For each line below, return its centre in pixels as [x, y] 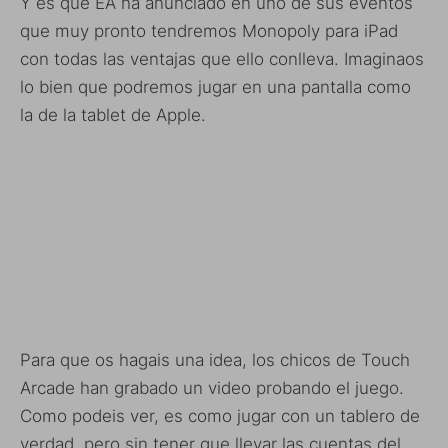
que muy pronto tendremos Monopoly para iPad [209, 30]
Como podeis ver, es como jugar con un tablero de [220, 416]
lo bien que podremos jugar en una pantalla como [215, 86]
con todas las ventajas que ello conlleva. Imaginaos [222, 58]
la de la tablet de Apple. [113, 114]
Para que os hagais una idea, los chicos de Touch [215, 360]
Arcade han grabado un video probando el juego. [212, 388]
